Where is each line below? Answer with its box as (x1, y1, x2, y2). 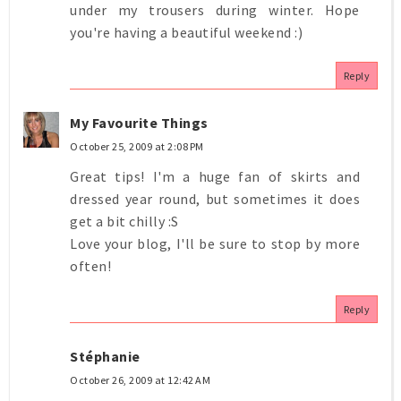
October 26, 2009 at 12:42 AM (70, 372, 210, 387)
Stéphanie (70, 346, 141, 365)
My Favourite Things (70, 113, 209, 132)
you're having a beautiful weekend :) (70, 22, 303, 41)
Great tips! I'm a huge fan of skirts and (70, 166, 360, 185)
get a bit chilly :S (70, 211, 179, 230)
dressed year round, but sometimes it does (70, 189, 360, 208)
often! (70, 256, 111, 275)
